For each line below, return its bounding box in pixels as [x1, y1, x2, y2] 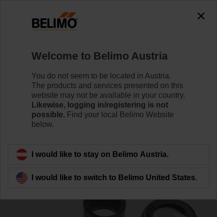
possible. [31, 110, 65, 119]
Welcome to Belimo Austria [31, 49, 168, 62]
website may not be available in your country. [31, 91, 185, 99]
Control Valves [41, 35, 92, 43]
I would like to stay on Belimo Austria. [31, 150, 169, 158]
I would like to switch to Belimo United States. [31, 173, 197, 182]
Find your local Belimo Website [65, 110, 174, 119]
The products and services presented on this [31, 81, 183, 90]
